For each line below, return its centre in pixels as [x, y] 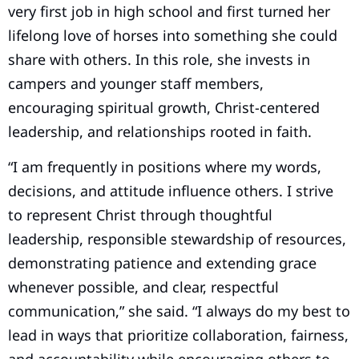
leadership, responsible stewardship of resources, [177, 239]
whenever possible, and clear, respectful [143, 287]
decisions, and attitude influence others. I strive [171, 191]
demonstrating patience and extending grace [162, 263]
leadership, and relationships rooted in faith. [160, 131]
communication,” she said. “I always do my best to [179, 311]
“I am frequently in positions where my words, [165, 167]
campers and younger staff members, [136, 83]
